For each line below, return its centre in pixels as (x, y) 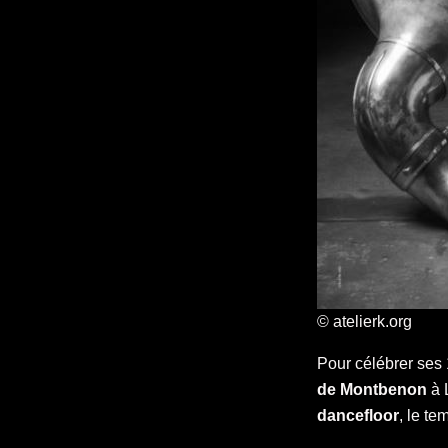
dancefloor (358, 415)
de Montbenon (372, 389)
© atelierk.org (364, 321)
